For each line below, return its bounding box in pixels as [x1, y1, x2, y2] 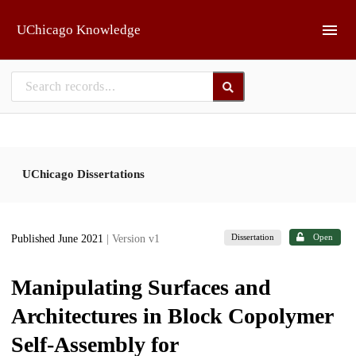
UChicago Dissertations [22, 167, 145, 180]
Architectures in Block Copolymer [11, 303, 333, 328]
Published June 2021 [11, 233, 106, 246]
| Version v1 [106, 233, 160, 246]
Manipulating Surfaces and [11, 274, 271, 300]
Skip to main [21, 12, 83, 24]
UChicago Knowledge [17, 22, 141, 37]
